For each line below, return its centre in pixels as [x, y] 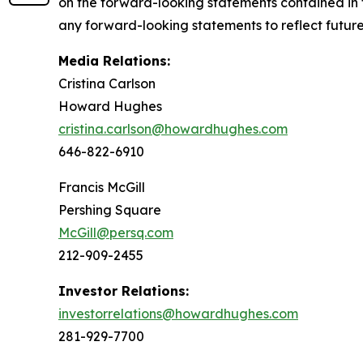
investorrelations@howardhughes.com [178, 314]
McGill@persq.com [116, 233]
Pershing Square [110, 210]
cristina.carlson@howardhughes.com [173, 129]
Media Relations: [114, 61]
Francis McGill [102, 188]
